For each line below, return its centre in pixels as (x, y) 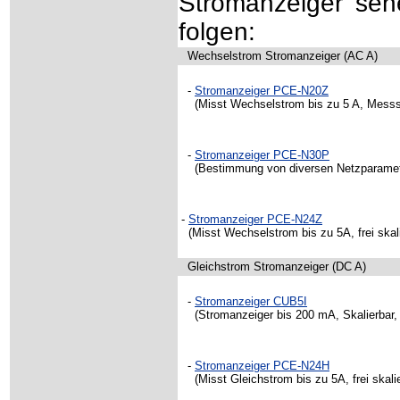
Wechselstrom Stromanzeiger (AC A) (283, 56)
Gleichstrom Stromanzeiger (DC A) (277, 267)
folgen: (217, 32)
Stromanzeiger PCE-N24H (262, 366)
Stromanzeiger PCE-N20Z (262, 91)
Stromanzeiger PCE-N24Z (255, 219)
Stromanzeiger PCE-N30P (262, 155)
